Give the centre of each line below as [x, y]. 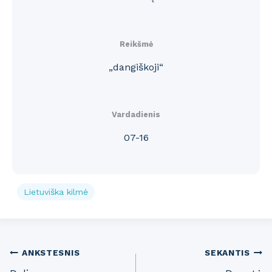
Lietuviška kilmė [56, 192]
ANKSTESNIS [51, 253]
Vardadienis [136, 114]
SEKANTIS [227, 253]
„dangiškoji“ [136, 67]
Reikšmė [136, 44]
